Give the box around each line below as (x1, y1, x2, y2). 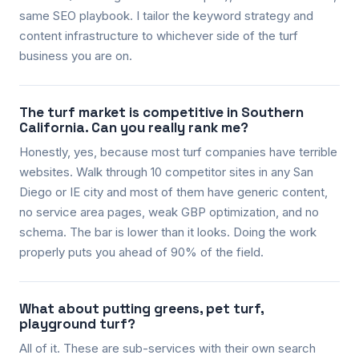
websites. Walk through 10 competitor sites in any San (19, 163, 313, 179)
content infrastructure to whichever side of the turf (19, 27, 298, 43)
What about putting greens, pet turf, (19, 299, 264, 317)
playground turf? (19, 314, 135, 333)
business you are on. (19, 47, 132, 63)
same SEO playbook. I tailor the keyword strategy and (19, 7, 313, 23)
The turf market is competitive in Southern (19, 103, 304, 121)
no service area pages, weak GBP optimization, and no (19, 204, 319, 220)
